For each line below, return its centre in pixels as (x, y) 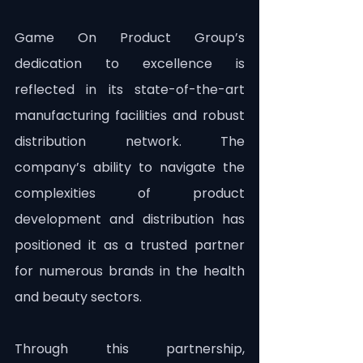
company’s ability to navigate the (130, 168)
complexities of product (130, 194)
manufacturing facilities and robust (130, 116)
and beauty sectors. (78, 297)
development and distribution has (130, 220)
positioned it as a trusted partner (130, 246)
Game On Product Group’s (130, 38)
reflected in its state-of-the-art (130, 90)
